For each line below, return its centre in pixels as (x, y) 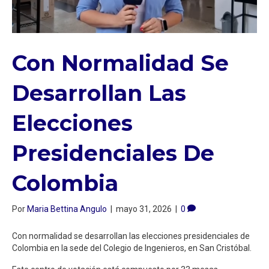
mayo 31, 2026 (144, 209)
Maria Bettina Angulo (67, 209)
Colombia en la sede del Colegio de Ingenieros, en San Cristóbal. (132, 248)
